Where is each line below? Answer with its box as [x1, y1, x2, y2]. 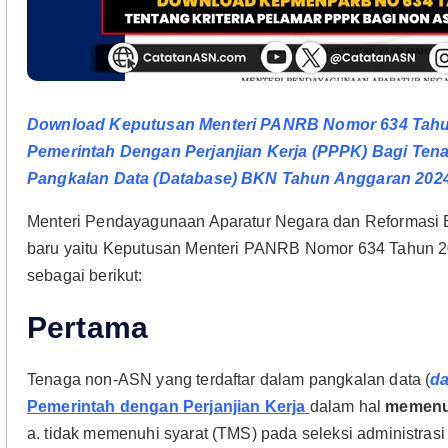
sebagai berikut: [27, 267, 143, 284]
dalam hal [309, 398, 386, 415]
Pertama [27, 311, 149, 344]
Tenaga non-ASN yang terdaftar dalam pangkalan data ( [27, 371, 431, 388]
